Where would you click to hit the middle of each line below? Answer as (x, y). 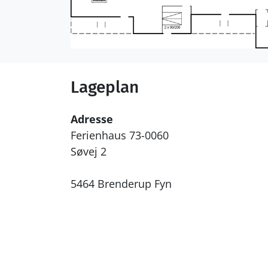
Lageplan (105, 87)
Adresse (92, 119)
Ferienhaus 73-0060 (120, 135)
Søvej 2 (89, 152)
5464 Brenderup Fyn (121, 184)
